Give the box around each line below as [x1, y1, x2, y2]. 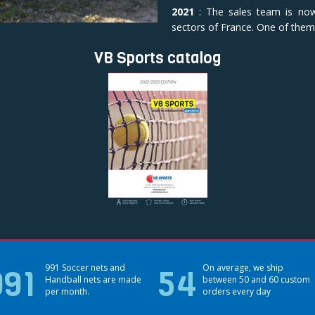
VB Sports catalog [94, 48, 221, 69]
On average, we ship [202, 261, 283, 274]
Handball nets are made [45, 273, 141, 285]
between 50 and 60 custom [202, 273, 310, 285]
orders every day [202, 285, 271, 297]
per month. [45, 285, 89, 297]
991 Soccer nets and [45, 261, 125, 274]
